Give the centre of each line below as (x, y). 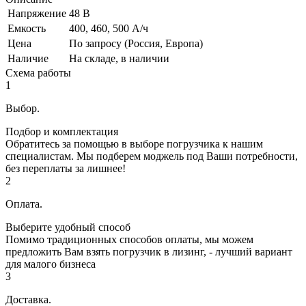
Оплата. (24, 204)
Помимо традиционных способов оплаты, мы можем (129, 240)
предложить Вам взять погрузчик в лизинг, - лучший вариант (149, 252)
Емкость (27, 29)
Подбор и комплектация (62, 132)
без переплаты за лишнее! (66, 169)
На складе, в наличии (119, 59)
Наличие (28, 59)
